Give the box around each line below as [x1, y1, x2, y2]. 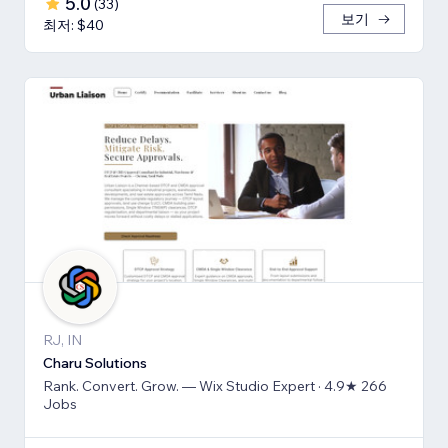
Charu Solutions [43, 354, 147, 373]
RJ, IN [43, 331, 82, 350]
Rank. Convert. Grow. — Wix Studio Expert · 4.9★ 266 [43, 377, 387, 396]
